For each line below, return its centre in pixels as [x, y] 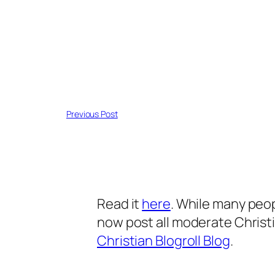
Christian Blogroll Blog [164, 241]
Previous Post [92, 114]
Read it [120, 204]
